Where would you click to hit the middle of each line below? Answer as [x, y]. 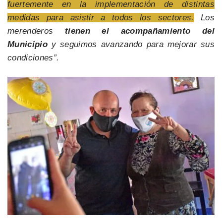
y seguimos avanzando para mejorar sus [131, 44]
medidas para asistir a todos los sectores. [101, 17]
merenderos [36, 31]
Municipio [28, 44]
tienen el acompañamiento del [139, 31]
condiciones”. [33, 57]
